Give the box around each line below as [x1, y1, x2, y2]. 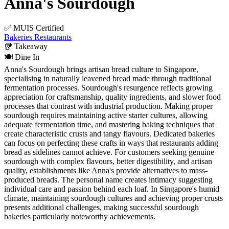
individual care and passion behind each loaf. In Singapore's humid [4, 185, 219, 194]
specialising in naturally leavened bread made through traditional [4, 74, 211, 83]
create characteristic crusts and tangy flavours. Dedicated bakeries [4, 129, 215, 139]
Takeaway [14, 42, 48, 51]
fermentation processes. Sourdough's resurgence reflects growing [4, 83, 213, 93]
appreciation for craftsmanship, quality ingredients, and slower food [4, 93, 221, 102]
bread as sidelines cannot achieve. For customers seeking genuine [4, 148, 214, 157]
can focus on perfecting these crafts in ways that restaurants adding [4, 139, 218, 148]
